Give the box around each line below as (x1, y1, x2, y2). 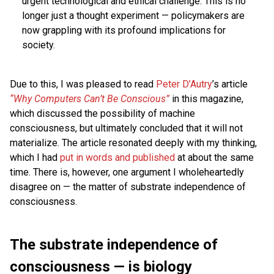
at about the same (175, 152, 254, 163)
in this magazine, (169, 93, 243, 105)
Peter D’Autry (156, 78, 212, 90)
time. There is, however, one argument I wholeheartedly (10, 166, 244, 178)
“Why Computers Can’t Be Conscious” (10, 93, 169, 105)
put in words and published (60, 152, 175, 163)
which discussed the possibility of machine (10, 108, 195, 119)
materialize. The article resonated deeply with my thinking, (10, 137, 257, 149)
